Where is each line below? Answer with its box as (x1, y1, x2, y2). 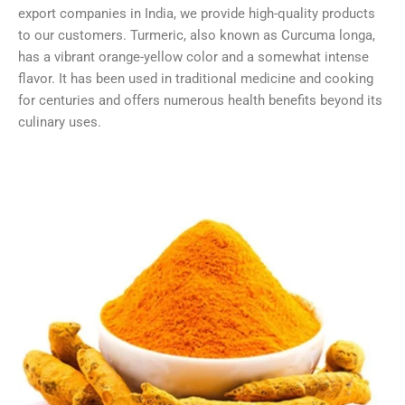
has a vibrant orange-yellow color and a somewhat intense (18, 49, 369, 66)
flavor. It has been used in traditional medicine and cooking (18, 71, 373, 88)
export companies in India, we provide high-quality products (18, 5, 375, 23)
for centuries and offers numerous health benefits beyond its (18, 92, 382, 109)
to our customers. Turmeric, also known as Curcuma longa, (18, 27, 375, 44)
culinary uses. (18, 114, 101, 131)
